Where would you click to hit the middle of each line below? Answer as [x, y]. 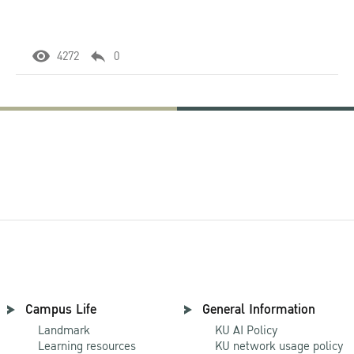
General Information [259, 309]
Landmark [64, 330]
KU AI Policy [247, 330]
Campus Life [61, 309]
